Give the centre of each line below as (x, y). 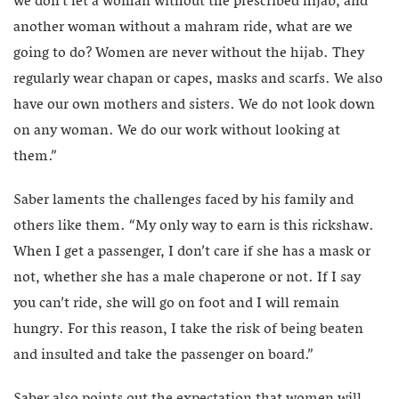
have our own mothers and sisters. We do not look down (194, 106)
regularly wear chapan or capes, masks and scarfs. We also (198, 80)
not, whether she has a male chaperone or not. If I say (187, 278)
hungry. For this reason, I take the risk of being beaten (188, 330)
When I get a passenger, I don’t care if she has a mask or (192, 252)
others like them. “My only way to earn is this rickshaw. (194, 227)
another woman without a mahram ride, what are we (183, 28)
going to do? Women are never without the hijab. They (189, 54)
